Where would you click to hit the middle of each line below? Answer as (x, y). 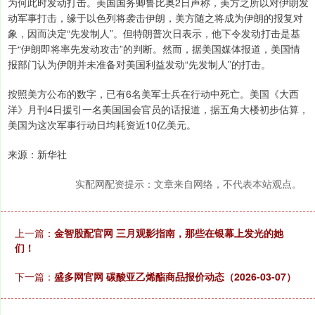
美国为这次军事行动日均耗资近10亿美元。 (102, 124)
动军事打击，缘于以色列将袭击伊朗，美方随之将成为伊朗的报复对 (155, 17)
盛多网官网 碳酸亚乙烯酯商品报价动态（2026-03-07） (175, 276)
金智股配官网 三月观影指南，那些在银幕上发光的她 (169, 232)
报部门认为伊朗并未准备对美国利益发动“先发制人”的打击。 (139, 64)
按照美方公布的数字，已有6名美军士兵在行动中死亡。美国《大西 (153, 93)
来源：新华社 (37, 154)
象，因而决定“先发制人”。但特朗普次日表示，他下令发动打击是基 (154, 33)
